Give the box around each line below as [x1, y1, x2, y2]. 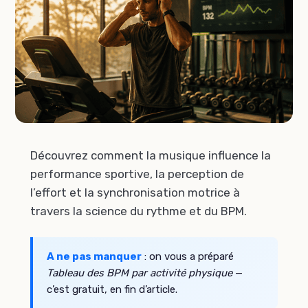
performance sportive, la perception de [30, 166, 244, 181]
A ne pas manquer [47, 250, 142, 263]
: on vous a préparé [142, 250, 234, 263]
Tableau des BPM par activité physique [47, 266, 232, 279]
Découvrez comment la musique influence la [30, 148, 271, 162]
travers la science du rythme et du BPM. [30, 203, 247, 218]
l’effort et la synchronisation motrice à [30, 185, 240, 199]
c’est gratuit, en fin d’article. [47, 283, 177, 296]
